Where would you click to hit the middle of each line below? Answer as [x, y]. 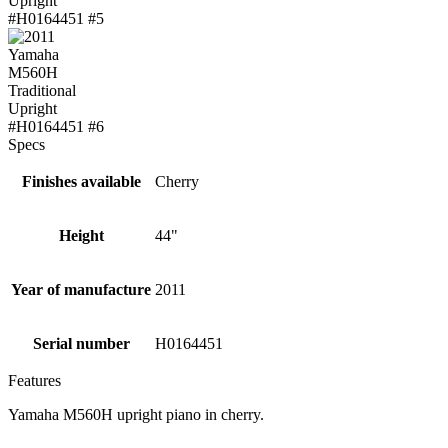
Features [34, 380]
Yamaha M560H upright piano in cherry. [136, 414]
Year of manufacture [81, 289]
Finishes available [81, 181]
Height [81, 235]
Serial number [81, 343]
